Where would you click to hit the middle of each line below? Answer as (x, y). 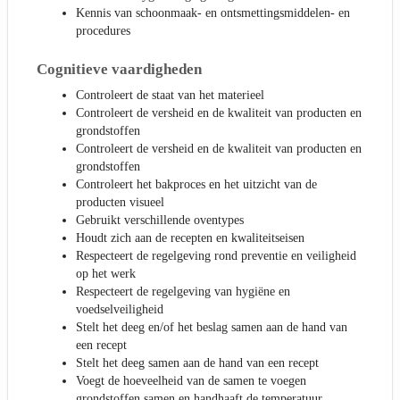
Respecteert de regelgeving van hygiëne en (183, 291)
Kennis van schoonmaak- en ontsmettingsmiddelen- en (213, 13)
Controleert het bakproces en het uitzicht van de (196, 184)
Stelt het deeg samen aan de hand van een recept (197, 362)
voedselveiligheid (120, 309)
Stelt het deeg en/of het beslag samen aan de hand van (212, 327)
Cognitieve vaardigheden (119, 70)
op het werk (106, 273)
